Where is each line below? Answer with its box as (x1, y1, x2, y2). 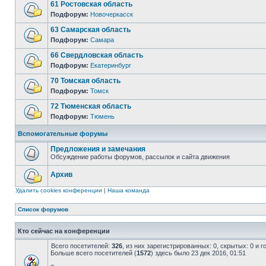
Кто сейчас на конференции (18, 227, 110, 235)
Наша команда (107, 187, 150, 194)
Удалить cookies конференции (15, 187, 102, 194)
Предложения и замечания (50, 145, 145, 153)
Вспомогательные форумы (18, 130, 107, 137)
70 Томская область (50, 77, 121, 85)
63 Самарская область (50, 26, 131, 34)
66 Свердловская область (50, 51, 143, 59)
